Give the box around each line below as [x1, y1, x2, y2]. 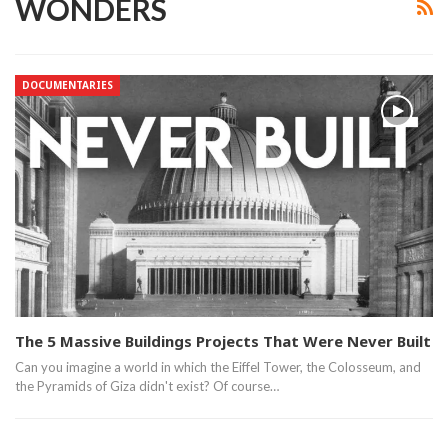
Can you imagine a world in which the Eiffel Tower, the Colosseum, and [15, 359, 421, 376]
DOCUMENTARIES [22, 78, 113, 92]
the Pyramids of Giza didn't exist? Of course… [15, 378, 279, 395]
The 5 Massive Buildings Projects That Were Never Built [15, 331, 431, 352]
